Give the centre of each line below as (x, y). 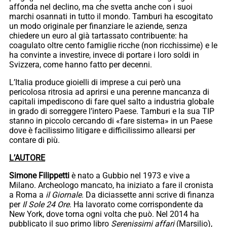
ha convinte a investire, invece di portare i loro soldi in (104, 55)
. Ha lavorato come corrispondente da (136, 205)
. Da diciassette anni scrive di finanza (148, 195)
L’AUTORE (27, 158)
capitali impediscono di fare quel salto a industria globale (111, 102)
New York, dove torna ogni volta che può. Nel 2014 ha (104, 214)
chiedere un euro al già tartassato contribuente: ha (99, 36)
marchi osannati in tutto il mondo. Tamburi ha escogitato (111, 17)
